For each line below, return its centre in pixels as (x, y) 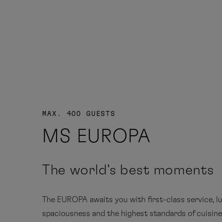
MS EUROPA (97, 137)
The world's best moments (128, 170)
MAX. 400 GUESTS (79, 114)
